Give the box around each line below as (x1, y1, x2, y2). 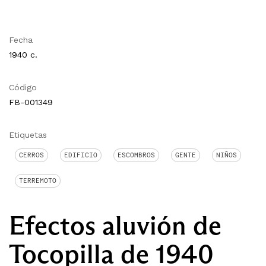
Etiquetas (9, 129, 47, 140)
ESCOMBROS (118, 150, 155, 159)
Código (9, 82, 37, 92)
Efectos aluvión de (9, 208, 221, 242)
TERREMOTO (19, 176, 56, 185)
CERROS (19, 150, 44, 159)
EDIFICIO (64, 150, 97, 159)
